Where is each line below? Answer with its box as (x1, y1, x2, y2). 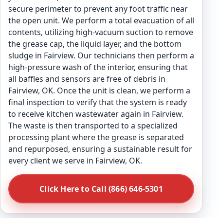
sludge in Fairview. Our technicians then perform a (8, 50, 194, 61)
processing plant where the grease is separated (8, 132, 184, 143)
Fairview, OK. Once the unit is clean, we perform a (8, 85, 190, 96)
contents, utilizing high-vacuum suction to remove (8, 27, 193, 37)
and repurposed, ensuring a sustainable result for (8, 144, 192, 154)
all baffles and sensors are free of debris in (8, 73, 165, 84)
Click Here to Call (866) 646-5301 (39, 183, 163, 194)
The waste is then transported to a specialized (8, 120, 178, 131)
